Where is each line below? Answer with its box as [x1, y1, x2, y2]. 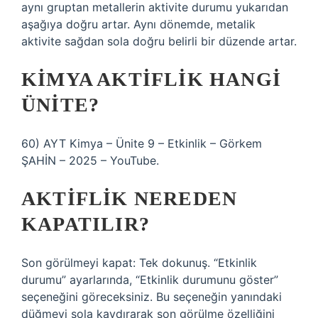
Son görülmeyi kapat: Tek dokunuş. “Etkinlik [21, 256, 257, 270]
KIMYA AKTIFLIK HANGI [21, 68, 282, 90]
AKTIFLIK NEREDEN [21, 187, 238, 209]
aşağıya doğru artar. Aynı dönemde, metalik [21, 17, 256, 31]
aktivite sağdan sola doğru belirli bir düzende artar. [21, 34, 297, 48]
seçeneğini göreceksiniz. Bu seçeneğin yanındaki [21, 290, 282, 304]
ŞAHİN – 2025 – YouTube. [21, 153, 159, 168]
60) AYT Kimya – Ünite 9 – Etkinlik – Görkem [21, 136, 262, 150]
